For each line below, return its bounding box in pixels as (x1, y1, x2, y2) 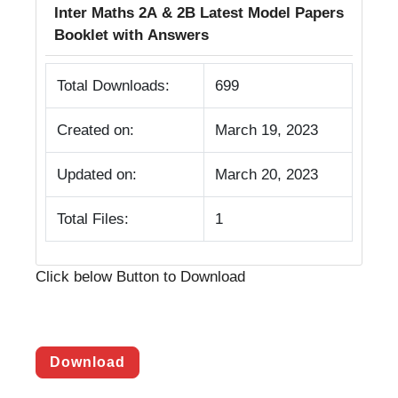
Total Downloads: (57, 77, 170, 94)
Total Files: (57, 211, 129, 227)
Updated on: (57, 166, 137, 183)
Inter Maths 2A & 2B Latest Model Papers (54, 4, 344, 21)
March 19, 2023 (215, 122, 318, 139)
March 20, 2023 (215, 166, 318, 183)
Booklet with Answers (54, 27, 209, 44)
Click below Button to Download (36, 268, 245, 285)
